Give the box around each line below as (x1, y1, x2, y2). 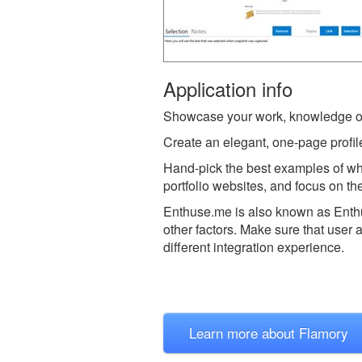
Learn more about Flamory (189, 322, 348, 343)
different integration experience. (163, 237, 344, 256)
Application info (163, 74, 293, 103)
